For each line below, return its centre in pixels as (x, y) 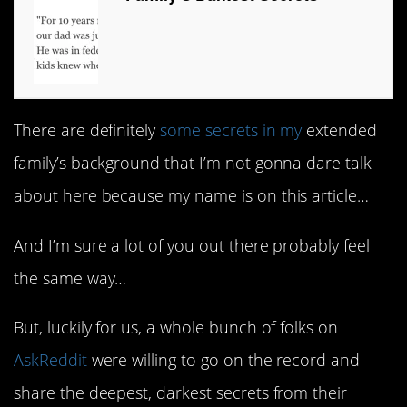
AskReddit (50, 359)
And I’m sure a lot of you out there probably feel (192, 245)
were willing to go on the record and (223, 359)
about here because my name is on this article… (192, 196)
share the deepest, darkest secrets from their (181, 392)
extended (339, 130)
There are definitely (87, 130)
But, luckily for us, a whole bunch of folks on (176, 327)
